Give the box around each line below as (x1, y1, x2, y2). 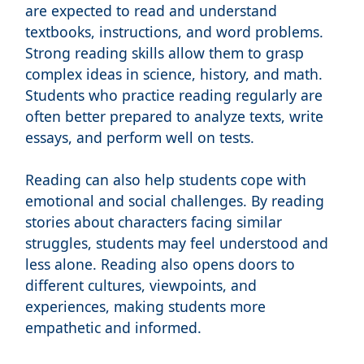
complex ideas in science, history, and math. (24, 64, 323, 84)
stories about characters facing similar (24, 212, 282, 232)
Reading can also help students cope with (24, 170, 306, 190)
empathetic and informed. (24, 318, 201, 338)
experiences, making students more (24, 297, 266, 317)
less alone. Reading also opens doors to (24, 254, 295, 275)
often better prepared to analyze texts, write (24, 106, 323, 127)
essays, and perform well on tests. (24, 128, 254, 148)
